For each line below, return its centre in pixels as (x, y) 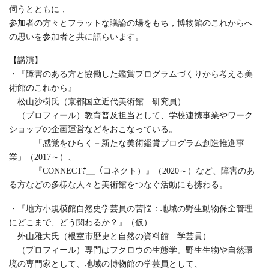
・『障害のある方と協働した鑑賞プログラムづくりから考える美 (131, 74)
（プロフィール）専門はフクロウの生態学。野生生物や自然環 (131, 250)
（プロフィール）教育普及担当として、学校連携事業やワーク (131, 116)
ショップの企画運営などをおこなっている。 (93, 130)
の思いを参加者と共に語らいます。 (76, 37)
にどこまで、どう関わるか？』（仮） (80, 223)
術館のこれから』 (43, 88)
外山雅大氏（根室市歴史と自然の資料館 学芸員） (110, 237)
